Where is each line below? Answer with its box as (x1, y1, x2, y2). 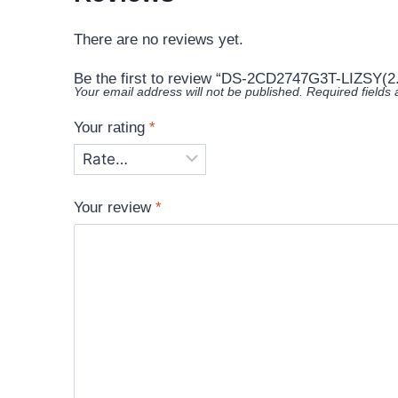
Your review (74, 198, 155, 216)
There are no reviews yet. (74, 31, 243, 49)
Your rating (74, 118, 149, 136)
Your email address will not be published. (74, 85, 303, 99)
